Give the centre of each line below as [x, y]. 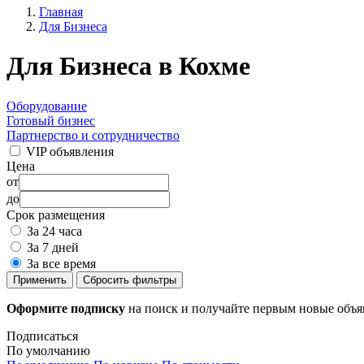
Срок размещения [56, 214]
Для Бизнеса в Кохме [128, 66]
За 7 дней [53, 247]
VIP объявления [70, 151]
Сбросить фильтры [130, 279]
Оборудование [47, 106]
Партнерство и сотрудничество [93, 135]
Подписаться [42, 336]
